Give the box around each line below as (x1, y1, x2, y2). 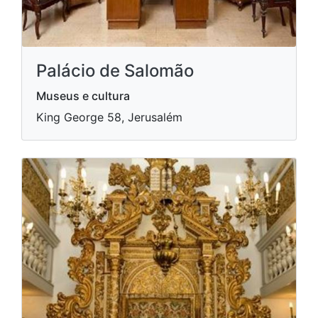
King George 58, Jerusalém (36, 110, 182, 125)
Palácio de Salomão (36, 60, 194, 82)
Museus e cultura (36, 89, 130, 104)
